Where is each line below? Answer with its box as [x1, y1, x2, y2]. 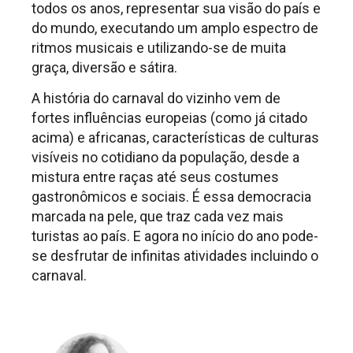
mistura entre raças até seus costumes [32, 169, 279, 186]
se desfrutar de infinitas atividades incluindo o [32, 247, 318, 265]
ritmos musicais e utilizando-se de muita [32, 39, 286, 56]
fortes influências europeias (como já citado [32, 110, 307, 127]
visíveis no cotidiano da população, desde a [32, 149, 299, 166]
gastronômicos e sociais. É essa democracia [32, 188, 311, 206]
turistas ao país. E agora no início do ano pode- [32, 228, 318, 245]
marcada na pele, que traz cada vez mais [32, 208, 284, 225]
